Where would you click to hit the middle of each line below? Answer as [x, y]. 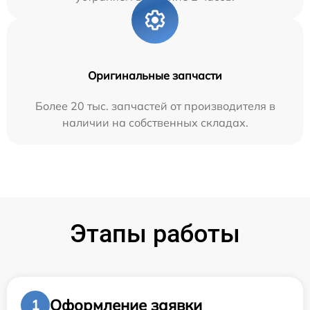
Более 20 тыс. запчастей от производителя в [155, 106]
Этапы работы [155, 234]
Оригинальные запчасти [155, 76]
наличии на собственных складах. [155, 123]
